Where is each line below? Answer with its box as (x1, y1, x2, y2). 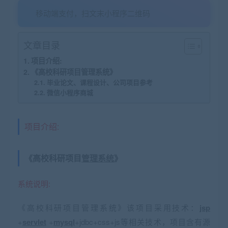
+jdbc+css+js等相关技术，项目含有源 (75, 216, 211, 227)
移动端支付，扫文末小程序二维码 (36, 8, 150, 18)
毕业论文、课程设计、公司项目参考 (46, 78, 153, 87)
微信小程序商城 (46, 88, 93, 97)
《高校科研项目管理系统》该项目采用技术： (18, 202, 199, 213)
